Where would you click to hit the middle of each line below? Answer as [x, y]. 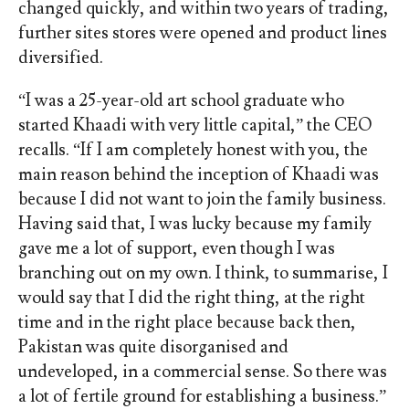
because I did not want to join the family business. [202, 199]
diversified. [60, 58]
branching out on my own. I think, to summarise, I [203, 273]
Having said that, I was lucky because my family [194, 224]
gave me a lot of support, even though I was [176, 249]
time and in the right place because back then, [187, 323]
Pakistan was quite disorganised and [153, 347]
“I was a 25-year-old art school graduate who [181, 101]
